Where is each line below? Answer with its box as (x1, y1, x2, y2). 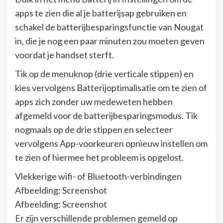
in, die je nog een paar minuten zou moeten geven (15, 35, 205, 46)
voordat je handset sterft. (15, 49, 114, 60)
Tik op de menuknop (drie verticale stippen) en (15, 68, 194, 79)
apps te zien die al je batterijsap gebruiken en (15, 7, 187, 18)
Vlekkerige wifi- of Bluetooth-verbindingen (15, 170, 182, 182)
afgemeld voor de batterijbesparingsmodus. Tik (15, 110, 198, 121)
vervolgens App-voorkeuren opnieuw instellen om (15, 137, 208, 149)
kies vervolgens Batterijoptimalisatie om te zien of (15, 82, 207, 93)
